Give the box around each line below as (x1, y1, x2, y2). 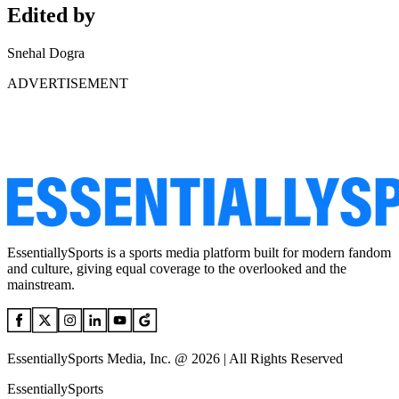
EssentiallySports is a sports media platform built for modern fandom (7, 244, 391, 260)
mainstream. (7, 276, 75, 292)
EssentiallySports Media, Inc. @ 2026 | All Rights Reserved (7, 350, 343, 366)
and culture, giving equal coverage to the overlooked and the (7, 260, 346, 276)
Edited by (7, 3, 95, 27)
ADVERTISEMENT (7, 75, 128, 91)
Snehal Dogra (7, 45, 85, 61)
